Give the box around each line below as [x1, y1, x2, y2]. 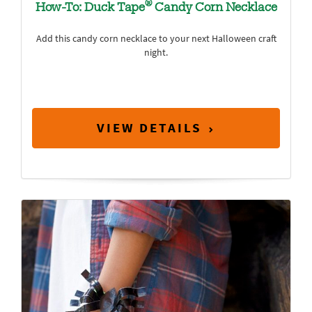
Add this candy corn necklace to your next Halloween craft [36, 32, 276, 45]
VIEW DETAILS [97, 118, 202, 136]
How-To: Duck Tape [35, 2, 145, 15]
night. [144, 46, 168, 59]
